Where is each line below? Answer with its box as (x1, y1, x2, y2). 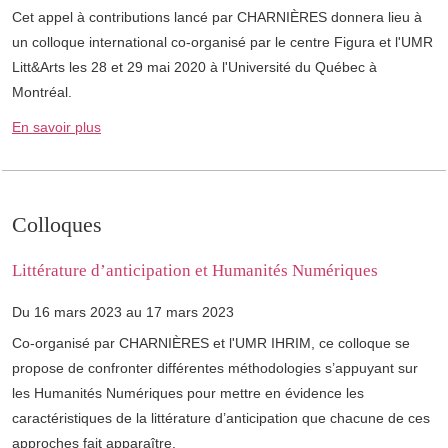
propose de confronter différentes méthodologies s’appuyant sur (12, 360, 418, 377)
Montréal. (12, 84, 72, 101)
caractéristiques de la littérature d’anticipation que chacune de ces (12, 410, 430, 427)
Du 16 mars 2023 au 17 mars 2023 (12, 304, 234, 321)
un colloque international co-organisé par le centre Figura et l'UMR (12, 34, 433, 51)
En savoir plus (12, 119, 101, 136)
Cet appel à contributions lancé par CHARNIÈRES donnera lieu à (12, 9, 422, 26)
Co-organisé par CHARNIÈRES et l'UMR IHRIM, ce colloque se (12, 335, 410, 352)
